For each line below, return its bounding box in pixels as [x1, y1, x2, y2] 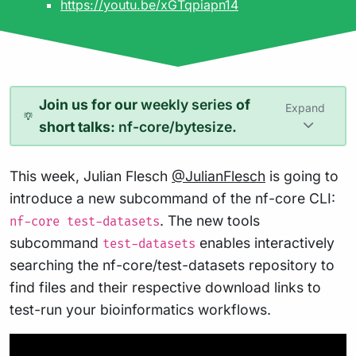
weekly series [141, 96, 234, 113]
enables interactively [195, 234, 335, 251]
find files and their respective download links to [10, 279, 321, 296]
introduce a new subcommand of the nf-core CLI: [10, 190, 335, 207]
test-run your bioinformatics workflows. [10, 301, 271, 318]
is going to [265, 168, 339, 184]
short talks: [39, 118, 119, 135]
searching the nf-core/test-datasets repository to [10, 257, 335, 273]
